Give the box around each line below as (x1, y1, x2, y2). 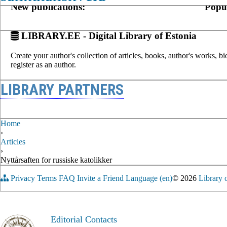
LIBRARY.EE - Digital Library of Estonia (19, 30, 197, 42)
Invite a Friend (77, 174, 124, 183)
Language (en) (126, 174, 172, 183)
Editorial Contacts (51, 214, 117, 225)
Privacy (11, 174, 35, 183)
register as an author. (11, 60, 76, 69)
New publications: (11, 1, 85, 12)
